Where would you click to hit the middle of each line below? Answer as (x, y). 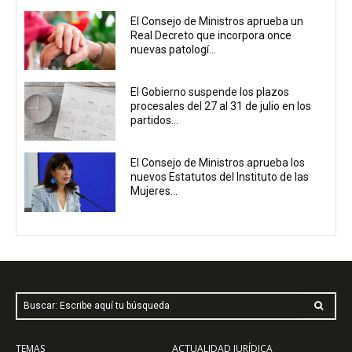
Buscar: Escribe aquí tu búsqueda (97, 305)
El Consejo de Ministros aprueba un (217, 21)
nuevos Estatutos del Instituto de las (220, 177)
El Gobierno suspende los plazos (210, 92)
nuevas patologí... (174, 49)
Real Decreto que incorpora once (211, 35)
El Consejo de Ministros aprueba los (218, 163)
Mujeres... (154, 191)
